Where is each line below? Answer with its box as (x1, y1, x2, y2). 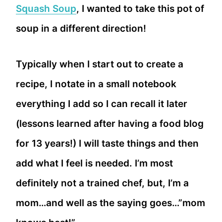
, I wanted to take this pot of (76, 2, 204, 14)
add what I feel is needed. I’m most (16, 157, 173, 169)
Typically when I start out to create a (16, 58, 183, 70)
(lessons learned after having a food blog (16, 117, 204, 129)
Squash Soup (16, 2, 76, 14)
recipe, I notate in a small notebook (16, 78, 176, 90)
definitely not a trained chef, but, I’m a (16, 177, 189, 189)
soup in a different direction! (16, 22, 146, 34)
